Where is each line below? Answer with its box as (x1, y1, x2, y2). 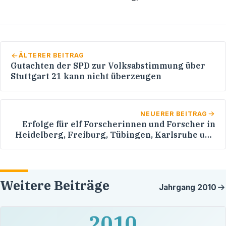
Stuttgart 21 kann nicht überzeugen (11, 71, 161, 82)
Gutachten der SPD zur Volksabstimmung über (11, 61, 205, 71)
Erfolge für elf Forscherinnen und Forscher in (22, 119, 215, 129)
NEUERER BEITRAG (140, 109, 208, 118)
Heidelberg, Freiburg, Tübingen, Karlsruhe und (15, 129, 215, 140)
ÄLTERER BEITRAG (18, 51, 84, 60)
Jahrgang (159, 183, 197, 193)
